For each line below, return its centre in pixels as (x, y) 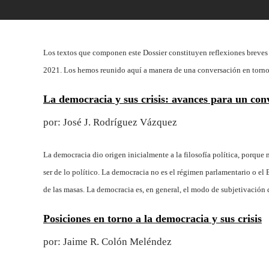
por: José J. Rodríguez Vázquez (110, 122)
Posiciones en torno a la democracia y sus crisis (153, 219)
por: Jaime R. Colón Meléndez (107, 242)
